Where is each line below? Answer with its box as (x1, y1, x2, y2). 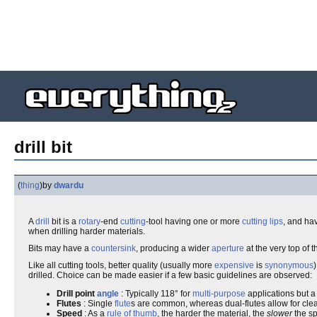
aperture (212, 243, 244, 253)
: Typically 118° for (119, 289, 192, 299)
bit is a (50, 217, 79, 226)
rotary (79, 217, 100, 226)
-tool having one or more (146, 217, 242, 226)
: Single (81, 299, 115, 309)
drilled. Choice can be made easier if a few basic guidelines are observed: (28, 270, 312, 280)
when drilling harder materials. (28, 226, 145, 236)
